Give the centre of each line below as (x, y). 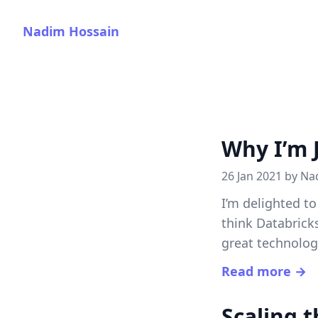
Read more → (264, 271)
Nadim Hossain (71, 31)
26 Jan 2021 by (261, 176)
